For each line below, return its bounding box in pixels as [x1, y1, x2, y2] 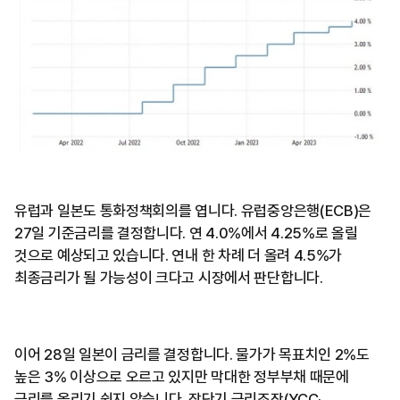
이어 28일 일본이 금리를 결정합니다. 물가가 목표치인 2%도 [14, 346, 370, 364]
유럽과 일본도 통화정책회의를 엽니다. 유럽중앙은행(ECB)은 [14, 202, 372, 221]
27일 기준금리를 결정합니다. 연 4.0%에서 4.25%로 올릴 [14, 224, 358, 243]
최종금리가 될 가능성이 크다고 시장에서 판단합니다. [14, 269, 323, 287]
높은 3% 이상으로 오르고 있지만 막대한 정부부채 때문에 [14, 368, 349, 387]
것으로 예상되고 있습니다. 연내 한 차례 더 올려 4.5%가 [14, 246, 343, 265]
